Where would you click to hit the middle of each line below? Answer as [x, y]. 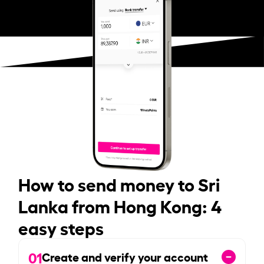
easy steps [61, 227]
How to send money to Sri [119, 183]
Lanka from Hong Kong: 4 [120, 205]
